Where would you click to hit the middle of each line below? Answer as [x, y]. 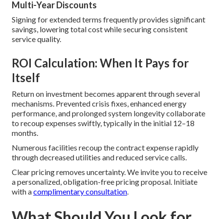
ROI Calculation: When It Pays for [100, 63]
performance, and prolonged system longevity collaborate [109, 113]
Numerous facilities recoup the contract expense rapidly [105, 148]
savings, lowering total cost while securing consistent [100, 29]
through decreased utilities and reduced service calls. [99, 157]
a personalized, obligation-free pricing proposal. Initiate [105, 182]
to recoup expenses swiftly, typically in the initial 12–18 [103, 123]
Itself [26, 78]
